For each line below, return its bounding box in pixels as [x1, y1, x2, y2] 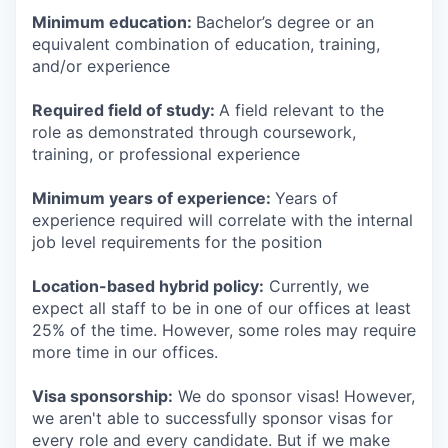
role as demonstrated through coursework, [32, 122, 356, 142]
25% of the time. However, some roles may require [32, 320, 416, 340]
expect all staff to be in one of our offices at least [32, 298, 411, 318]
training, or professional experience [32, 144, 300, 164]
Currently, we [264, 276, 369, 296]
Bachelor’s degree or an [196, 12, 374, 32]
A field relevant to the [219, 100, 384, 120]
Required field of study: [32, 100, 219, 120]
